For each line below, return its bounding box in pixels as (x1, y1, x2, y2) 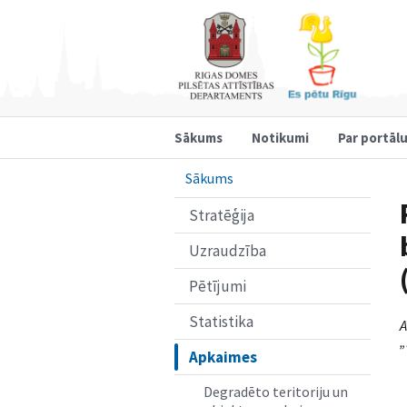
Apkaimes (189, 346, 257, 367)
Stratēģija (189, 204, 254, 225)
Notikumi (252, 128, 309, 146)
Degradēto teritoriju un (203, 382, 348, 401)
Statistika (189, 311, 253, 332)
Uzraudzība (189, 240, 266, 261)
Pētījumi (189, 275, 246, 296)
